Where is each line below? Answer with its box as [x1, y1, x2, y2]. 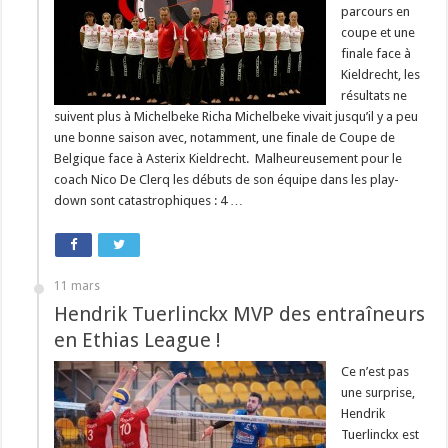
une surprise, [341, 385, 416, 400]
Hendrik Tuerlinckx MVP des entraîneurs [54, 302, 426, 326]
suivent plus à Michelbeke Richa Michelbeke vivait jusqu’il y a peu [54, 109, 419, 124]
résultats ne [341, 88, 408, 103]
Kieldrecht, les [341, 67, 421, 82]
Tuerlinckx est [341, 427, 420, 442]
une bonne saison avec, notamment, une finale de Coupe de [54, 130, 396, 145]
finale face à [341, 46, 412, 61]
